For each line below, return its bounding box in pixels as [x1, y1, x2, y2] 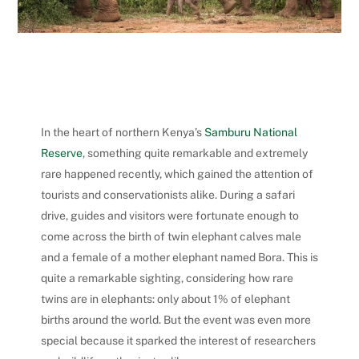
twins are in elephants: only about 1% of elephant [40, 292, 290, 305]
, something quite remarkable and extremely [82, 146, 308, 159]
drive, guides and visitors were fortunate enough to [40, 208, 299, 222]
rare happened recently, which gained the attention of [40, 167, 313, 180]
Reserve [40, 146, 83, 159]
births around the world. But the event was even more [40, 313, 311, 326]
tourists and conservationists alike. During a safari [40, 188, 295, 201]
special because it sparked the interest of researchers [40, 333, 316, 347]
